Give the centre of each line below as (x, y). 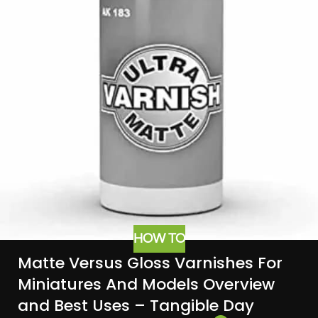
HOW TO (159, 239)
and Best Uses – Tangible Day (136, 305)
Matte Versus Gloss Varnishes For (150, 263)
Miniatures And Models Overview (146, 284)
